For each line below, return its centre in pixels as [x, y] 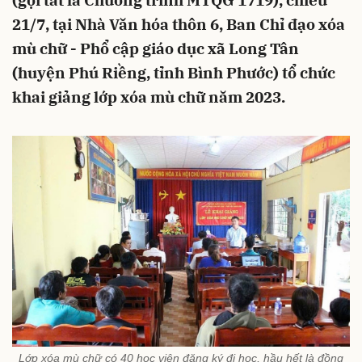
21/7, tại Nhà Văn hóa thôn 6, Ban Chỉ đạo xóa [179, 24]
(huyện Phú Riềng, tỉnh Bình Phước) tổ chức [174, 73]
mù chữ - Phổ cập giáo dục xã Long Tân [156, 48]
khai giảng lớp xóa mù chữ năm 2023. [149, 97]
